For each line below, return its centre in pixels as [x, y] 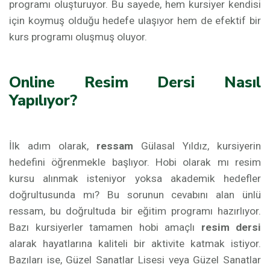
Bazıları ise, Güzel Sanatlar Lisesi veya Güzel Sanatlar [135, 260]
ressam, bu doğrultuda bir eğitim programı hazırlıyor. [135, 211]
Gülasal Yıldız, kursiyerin [197, 146]
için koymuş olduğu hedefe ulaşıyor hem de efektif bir [135, 20]
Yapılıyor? [43, 100]
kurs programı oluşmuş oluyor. [78, 37]
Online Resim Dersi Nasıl [135, 82]
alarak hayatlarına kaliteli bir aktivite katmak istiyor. [135, 243]
